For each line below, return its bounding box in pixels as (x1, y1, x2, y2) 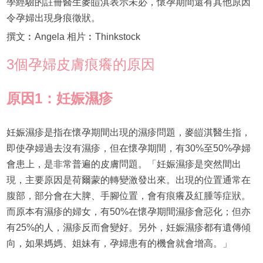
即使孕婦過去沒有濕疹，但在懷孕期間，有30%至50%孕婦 (6, 143, 251, 154)
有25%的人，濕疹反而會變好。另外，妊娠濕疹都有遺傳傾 (6, 222, 251, 233)
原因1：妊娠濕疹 (6, 90, 113, 107)
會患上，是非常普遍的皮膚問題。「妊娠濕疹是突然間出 (6, 159, 241, 170)
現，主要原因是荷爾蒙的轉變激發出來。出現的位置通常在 (6, 175, 251, 186)
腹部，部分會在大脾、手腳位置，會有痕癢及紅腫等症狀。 (6, 191, 251, 201)
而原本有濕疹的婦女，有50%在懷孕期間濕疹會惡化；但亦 (6, 207, 251, 217)
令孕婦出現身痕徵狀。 (6, 13, 100, 23)
